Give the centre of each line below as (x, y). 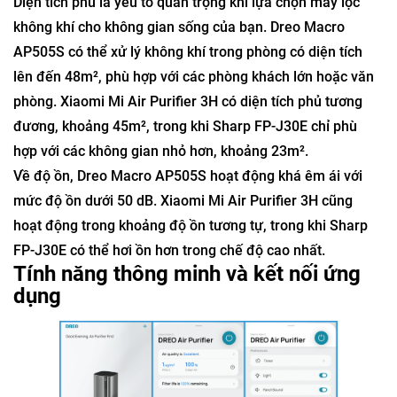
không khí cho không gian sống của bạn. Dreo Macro (179, 27)
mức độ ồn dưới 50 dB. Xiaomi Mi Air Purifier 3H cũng (183, 201)
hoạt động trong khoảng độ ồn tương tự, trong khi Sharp (191, 226)
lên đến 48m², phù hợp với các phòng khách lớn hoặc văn (194, 77)
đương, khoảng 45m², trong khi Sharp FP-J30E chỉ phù (185, 127)
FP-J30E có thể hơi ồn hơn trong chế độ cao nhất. (169, 251)
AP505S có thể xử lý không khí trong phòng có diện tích (188, 52)
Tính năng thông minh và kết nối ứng (187, 274)
